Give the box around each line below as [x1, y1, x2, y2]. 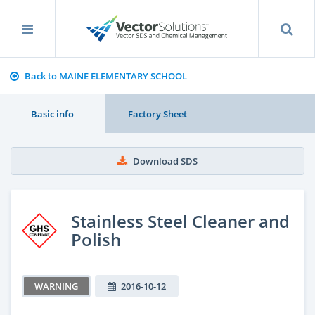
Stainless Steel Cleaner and [71, 209, 290, 233]
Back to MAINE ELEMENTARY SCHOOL [24, 70, 187, 82]
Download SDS [133, 155, 198, 167]
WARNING [34, 279, 78, 292]
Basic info [31, 107, 75, 120]
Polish [71, 227, 121, 251]
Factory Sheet [127, 107, 187, 120]
